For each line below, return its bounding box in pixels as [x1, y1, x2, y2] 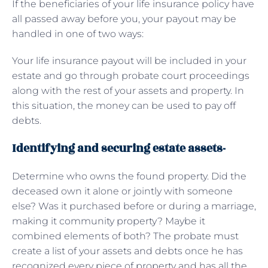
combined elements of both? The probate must [12, 230, 239, 242]
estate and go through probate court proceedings [12, 69, 249, 81]
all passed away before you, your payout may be [12, 13, 236, 25]
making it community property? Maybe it [12, 215, 205, 227]
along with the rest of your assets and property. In [12, 84, 244, 96]
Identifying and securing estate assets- [12, 139, 226, 157]
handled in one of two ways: [12, 28, 144, 39]
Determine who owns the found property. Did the [12, 170, 246, 182]
